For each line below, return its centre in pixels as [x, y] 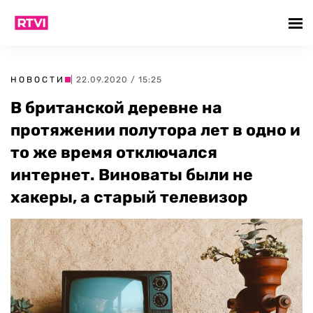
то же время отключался [114, 152]
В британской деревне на [116, 108]
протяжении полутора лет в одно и [155, 130]
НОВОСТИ [38, 80]
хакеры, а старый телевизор [129, 197]
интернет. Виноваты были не [132, 175]
